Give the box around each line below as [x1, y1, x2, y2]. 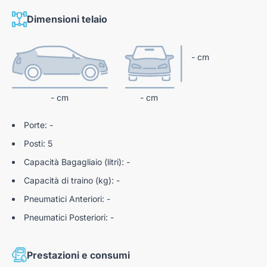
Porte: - [24, 120, 53, 131]
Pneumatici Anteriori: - [24, 194, 110, 204]
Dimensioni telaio [27, 13, 107, 26]
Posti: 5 [24, 138, 52, 149]
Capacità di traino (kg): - [24, 175, 120, 186]
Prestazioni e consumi [27, 249, 130, 261]
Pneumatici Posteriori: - [24, 212, 114, 223]
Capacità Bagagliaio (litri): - [24, 157, 130, 167]
